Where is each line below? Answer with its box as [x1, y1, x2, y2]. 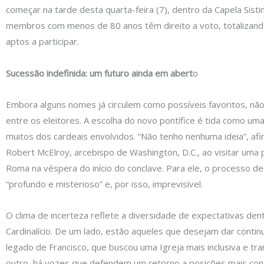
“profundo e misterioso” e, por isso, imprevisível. [6, 177, 203, 190]
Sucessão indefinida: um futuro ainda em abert [6, 67, 193, 79]
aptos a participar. [6, 35, 79, 48]
